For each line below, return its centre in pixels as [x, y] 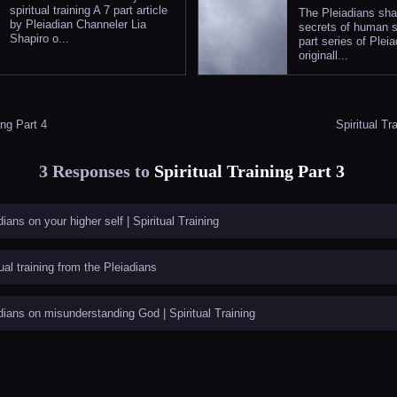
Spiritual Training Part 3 [249, 171]
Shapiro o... [39, 39]
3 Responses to [96, 171]
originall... [323, 56]
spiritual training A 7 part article [89, 11]
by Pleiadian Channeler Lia [78, 25]
